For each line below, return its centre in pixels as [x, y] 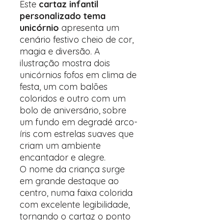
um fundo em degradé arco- [79, 122]
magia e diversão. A [60, 51]
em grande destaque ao [69, 181]
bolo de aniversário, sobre [73, 110]
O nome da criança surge [72, 169]
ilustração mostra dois [65, 63]
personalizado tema [63, 16]
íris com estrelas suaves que [77, 134]
